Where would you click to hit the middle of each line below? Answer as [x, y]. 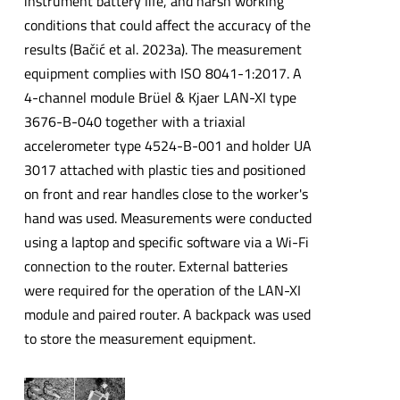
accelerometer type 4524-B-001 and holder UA [167, 146]
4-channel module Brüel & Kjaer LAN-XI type [160, 98]
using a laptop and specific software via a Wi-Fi [166, 242]
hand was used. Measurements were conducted [167, 218]
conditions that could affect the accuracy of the [167, 25]
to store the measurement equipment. [139, 339]
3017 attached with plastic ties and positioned [164, 170]
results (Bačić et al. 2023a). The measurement [162, 50]
